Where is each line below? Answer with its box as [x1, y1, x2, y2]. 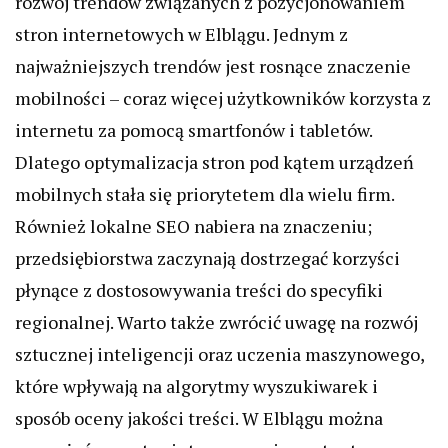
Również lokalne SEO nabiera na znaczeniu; [15, 214, 372, 238]
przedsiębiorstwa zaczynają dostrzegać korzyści [15, 246, 400, 270]
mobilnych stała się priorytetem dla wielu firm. [15, 182, 394, 206]
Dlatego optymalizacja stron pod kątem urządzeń [15, 150, 414, 174]
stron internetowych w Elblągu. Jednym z [15, 22, 348, 46]
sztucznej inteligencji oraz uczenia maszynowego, [15, 342, 424, 366]
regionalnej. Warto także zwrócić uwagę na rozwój [15, 310, 418, 334]
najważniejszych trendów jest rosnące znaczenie [15, 54, 411, 78]
